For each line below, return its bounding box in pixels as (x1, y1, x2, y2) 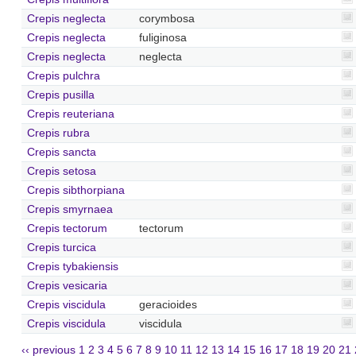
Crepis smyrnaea (26, 203, 113, 215)
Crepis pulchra (26, 69, 100, 82)
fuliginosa (138, 31, 187, 44)
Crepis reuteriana (26, 107, 114, 120)
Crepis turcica (26, 241, 96, 253)
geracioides (138, 298, 197, 311)
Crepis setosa (26, 164, 96, 177)
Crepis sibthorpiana (26, 184, 125, 196)
